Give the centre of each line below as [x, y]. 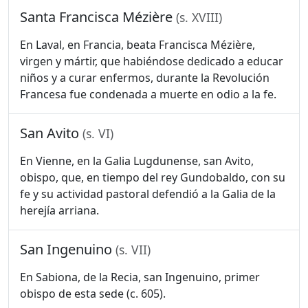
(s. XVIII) [199, 17]
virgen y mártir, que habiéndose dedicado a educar [152, 61]
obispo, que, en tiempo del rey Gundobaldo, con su [153, 177]
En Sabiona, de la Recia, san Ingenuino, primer [140, 277]
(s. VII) [133, 250]
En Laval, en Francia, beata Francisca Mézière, [137, 45]
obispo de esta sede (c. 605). [93, 294]
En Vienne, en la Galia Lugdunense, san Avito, [137, 161]
